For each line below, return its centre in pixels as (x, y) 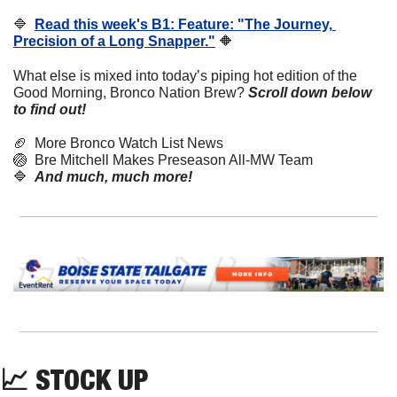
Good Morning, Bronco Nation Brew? (129, 93)
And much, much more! (113, 177)
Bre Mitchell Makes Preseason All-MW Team (170, 160)
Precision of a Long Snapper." (114, 42)
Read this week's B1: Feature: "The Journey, (183, 25)
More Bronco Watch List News (125, 144)
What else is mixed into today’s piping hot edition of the (185, 76)
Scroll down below (310, 93)
